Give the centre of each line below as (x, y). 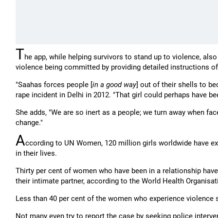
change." (29, 123)
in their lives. (36, 153)
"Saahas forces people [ (54, 85)
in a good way (114, 85)
